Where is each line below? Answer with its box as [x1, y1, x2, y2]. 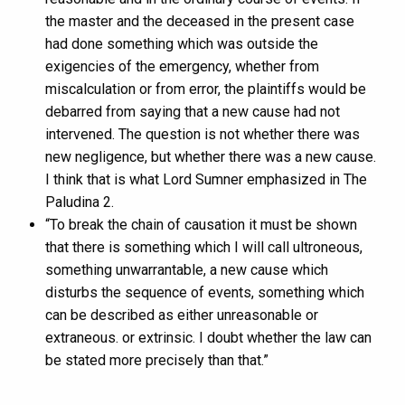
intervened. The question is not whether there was [45, 126, 360, 144]
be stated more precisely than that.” [45, 352, 268, 370]
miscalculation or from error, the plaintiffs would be [45, 80, 366, 99]
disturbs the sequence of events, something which [45, 284, 364, 302]
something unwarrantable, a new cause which [45, 261, 328, 279]
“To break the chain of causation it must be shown [45, 216, 357, 234]
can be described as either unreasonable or [45, 306, 318, 325]
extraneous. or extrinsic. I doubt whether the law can [45, 329, 372, 347]
